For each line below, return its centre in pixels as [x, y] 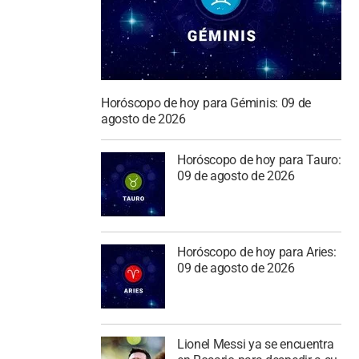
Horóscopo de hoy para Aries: [256, 252]
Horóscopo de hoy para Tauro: [259, 160]
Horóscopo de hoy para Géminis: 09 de [206, 103]
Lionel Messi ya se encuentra [255, 344]
